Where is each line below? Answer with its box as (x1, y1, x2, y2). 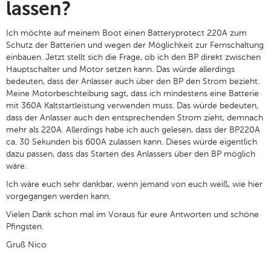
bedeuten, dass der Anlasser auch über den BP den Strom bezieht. (6, 76, 260, 87)
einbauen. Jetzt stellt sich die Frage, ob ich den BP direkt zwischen (6, 51, 261, 62)
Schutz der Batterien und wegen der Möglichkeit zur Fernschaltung (6, 39, 264, 50)
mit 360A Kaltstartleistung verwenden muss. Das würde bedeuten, (6, 100, 258, 111)
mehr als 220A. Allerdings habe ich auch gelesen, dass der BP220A (6, 124, 260, 135)
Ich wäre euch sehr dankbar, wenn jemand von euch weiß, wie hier (6, 178, 263, 189)
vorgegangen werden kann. (6, 191, 111, 201)
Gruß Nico (6, 239, 47, 250)
